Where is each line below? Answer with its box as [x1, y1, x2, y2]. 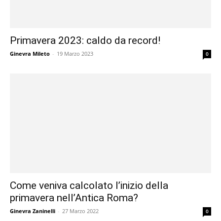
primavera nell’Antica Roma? [10, 191, 138, 204]
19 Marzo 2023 [57, 50, 93, 58]
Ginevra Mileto [10, 50, 50, 58]
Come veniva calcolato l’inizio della [10, 179, 168, 191]
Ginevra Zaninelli [10, 207, 55, 215]
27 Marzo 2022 [62, 207, 99, 215]
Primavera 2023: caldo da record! [10, 35, 160, 47]
